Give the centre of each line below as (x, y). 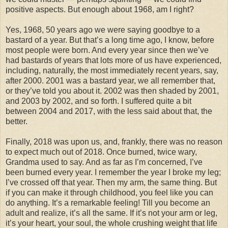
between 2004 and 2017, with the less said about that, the (109, 111)
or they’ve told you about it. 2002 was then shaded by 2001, (112, 91)
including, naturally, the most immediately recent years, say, (112, 70)
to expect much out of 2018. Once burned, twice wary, (101, 152)
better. (17, 121)
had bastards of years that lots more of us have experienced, (113, 60)
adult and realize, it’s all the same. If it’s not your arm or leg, (111, 213)
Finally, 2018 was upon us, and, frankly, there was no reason (114, 141)
